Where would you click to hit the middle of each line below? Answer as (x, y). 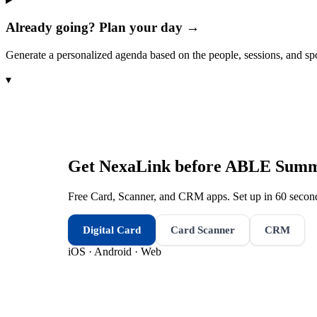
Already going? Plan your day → (103, 28)
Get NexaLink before (146, 166)
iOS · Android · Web (115, 251)
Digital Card (112, 230)
